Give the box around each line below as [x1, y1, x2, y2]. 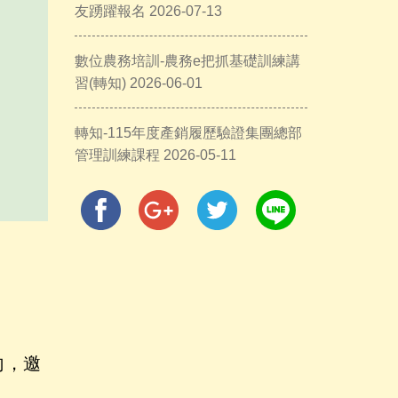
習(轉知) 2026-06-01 [74, 76, 203, 91]
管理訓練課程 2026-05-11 [74, 147, 236, 163]
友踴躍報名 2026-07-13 [74, 4, 222, 19]
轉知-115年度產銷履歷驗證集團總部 [74, 125, 302, 140]
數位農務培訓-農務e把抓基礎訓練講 [74, 53, 300, 68]
